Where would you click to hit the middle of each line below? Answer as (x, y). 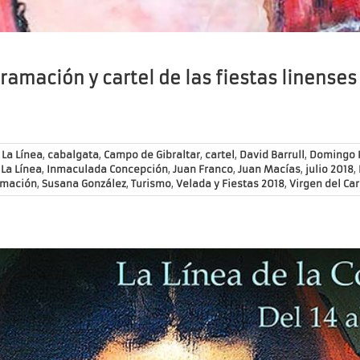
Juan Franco (203, 170)
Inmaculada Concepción (107, 170)
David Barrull (272, 155)
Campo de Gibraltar (152, 155)
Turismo (151, 184)
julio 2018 (329, 170)
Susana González (84, 184)
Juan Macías (269, 170)
